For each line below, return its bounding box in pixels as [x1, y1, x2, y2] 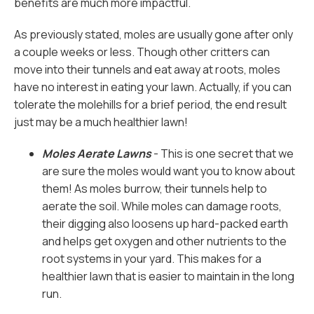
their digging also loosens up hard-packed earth [42, 216, 288, 231]
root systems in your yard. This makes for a [42, 251, 261, 266]
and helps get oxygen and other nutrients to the [42, 233, 287, 249]
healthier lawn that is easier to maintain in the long [42, 268, 294, 284]
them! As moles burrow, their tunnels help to [42, 181, 267, 196]
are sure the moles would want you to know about [42, 163, 295, 179]
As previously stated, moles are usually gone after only [14, 27, 293, 42]
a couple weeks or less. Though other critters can [14, 44, 270, 60]
